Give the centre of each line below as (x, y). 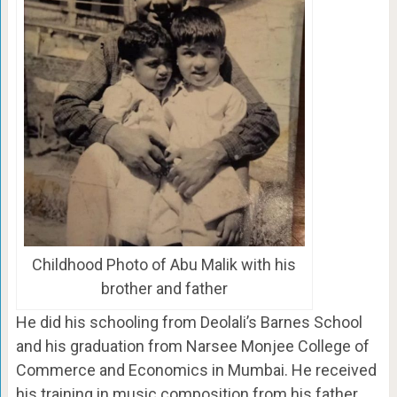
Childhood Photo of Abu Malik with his (164, 265)
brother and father (164, 289)
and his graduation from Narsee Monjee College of (192, 346)
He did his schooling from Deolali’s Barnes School (189, 323)
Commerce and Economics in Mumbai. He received (196, 370)
